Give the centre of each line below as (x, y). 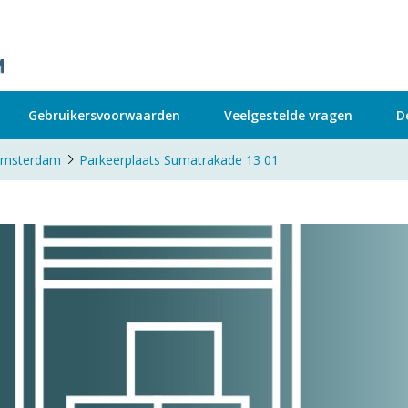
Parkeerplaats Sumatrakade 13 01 (179, 160)
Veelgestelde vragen (288, 115)
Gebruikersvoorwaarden (104, 115)
